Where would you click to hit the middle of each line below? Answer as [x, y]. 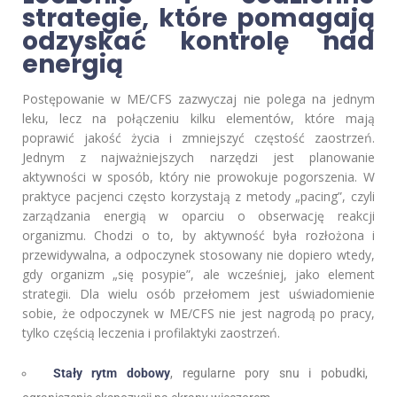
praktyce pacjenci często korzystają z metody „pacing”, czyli [198, 197]
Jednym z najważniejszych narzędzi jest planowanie [198, 158]
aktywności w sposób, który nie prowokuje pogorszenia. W [198, 177]
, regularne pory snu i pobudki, [269, 374]
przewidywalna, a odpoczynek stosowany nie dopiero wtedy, [198, 255]
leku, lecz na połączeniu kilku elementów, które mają [198, 119]
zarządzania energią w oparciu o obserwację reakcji [198, 216]
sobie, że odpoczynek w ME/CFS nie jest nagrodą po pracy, [198, 314]
